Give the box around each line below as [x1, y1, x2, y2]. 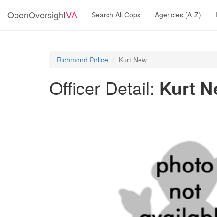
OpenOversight [7, 8, 66, 21]
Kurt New [119, 55, 147, 64]
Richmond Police [57, 55, 108, 64]
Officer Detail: [49, 75, 159, 100]
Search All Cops [92, 10, 140, 19]
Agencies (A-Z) [155, 10, 201, 19]
